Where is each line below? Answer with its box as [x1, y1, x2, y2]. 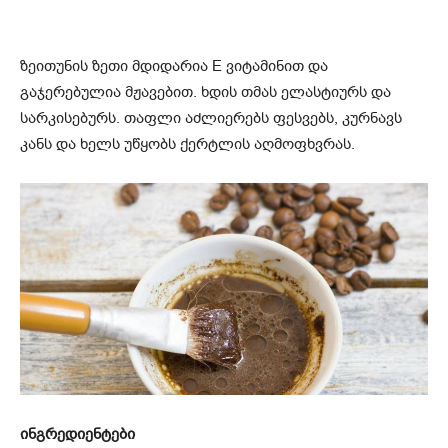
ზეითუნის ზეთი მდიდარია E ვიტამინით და [20, 56, 328, 77]
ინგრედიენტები [20, 424, 135, 444]
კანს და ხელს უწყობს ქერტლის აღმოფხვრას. [20, 134, 355, 155]
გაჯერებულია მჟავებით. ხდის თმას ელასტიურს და [20, 82, 391, 103]
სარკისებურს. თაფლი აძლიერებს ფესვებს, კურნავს [20, 108, 402, 129]
